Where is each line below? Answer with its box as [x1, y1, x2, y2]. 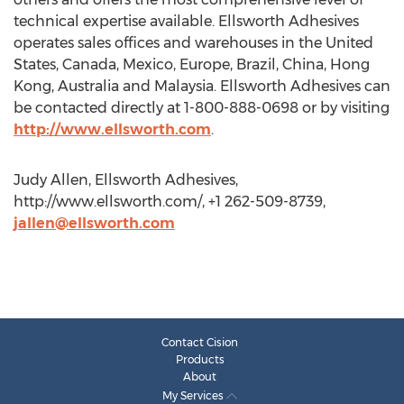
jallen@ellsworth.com [14, 215, 175, 232]
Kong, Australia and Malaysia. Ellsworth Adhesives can [14, 78, 390, 95]
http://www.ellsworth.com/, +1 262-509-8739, [14, 193, 326, 210]
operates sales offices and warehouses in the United [14, 34, 373, 51]
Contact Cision [161, 335, 238, 349]
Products [175, 353, 225, 366]
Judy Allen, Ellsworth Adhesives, [14, 171, 238, 188]
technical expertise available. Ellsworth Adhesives [14, 13, 359, 30]
